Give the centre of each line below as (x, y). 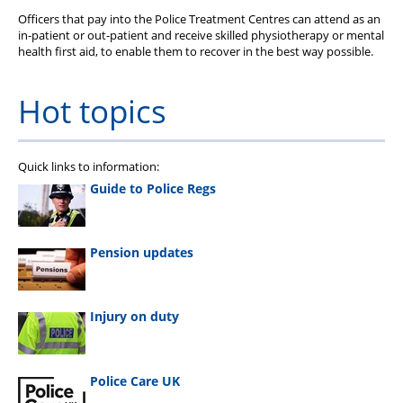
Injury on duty (134, 317)
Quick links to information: (89, 166)
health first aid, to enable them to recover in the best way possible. (196, 51)
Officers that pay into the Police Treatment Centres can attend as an (199, 18)
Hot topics (92, 111)
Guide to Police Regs (153, 189)
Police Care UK (135, 381)
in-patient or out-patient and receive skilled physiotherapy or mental (201, 35)
